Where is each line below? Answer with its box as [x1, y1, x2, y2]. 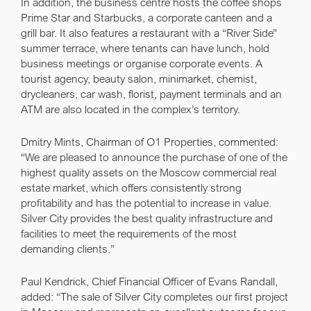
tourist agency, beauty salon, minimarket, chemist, [21, 72, 257, 85]
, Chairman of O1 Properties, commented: [81, 135, 278, 149]
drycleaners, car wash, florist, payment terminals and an [21, 87, 282, 101]
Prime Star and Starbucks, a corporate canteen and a [21, 10, 272, 24]
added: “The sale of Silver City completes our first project [21, 289, 288, 303]
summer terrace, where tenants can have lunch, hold [21, 41, 269, 55]
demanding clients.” [21, 242, 115, 255]
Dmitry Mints [21, 135, 81, 149]
